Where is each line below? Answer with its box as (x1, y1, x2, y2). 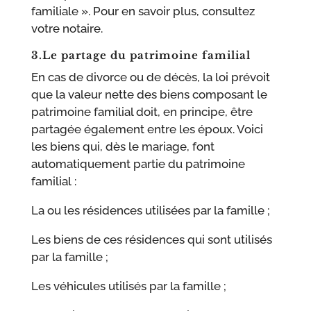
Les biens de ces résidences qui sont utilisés (31, 233, 272, 247)
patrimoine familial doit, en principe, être (31, 105, 253, 119)
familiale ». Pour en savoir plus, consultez (31, 4, 255, 19)
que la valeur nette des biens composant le (31, 87, 267, 102)
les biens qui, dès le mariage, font (31, 140, 215, 154)
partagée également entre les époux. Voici (31, 122, 263, 137)
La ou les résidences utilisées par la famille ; (31, 203, 270, 218)
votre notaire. (31, 22, 103, 36)
